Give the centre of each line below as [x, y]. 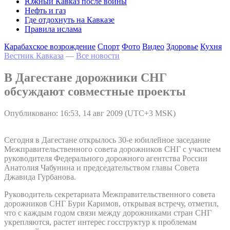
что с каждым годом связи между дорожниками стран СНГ [108, 213]
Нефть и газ [45, 11]
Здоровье [182, 46]
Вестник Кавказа [34, 56]
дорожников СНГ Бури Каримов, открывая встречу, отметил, [111, 203]
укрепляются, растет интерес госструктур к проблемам [100, 222]
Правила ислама [53, 29]
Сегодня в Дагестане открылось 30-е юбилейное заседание [107, 140]
